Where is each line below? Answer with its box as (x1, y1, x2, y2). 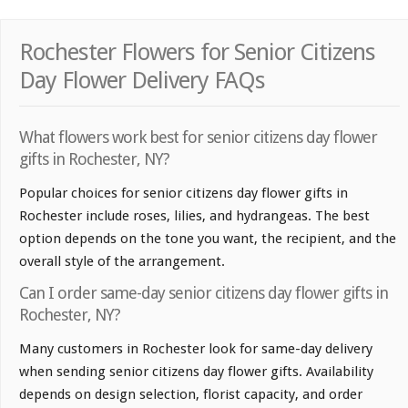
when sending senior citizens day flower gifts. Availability (19, 362, 373, 380)
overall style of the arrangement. (19, 252, 225, 270)
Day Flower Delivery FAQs (19, 66, 265, 94)
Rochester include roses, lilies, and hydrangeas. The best (19, 207, 370, 224)
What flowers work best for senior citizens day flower (19, 127, 377, 147)
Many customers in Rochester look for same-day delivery (19, 340, 372, 357)
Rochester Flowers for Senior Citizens (19, 37, 375, 66)
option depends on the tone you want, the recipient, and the (19, 229, 396, 247)
